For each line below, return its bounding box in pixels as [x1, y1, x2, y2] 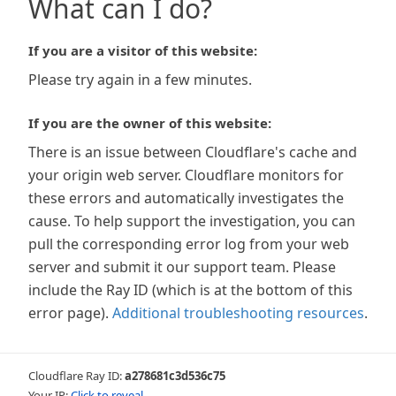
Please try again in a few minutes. [28, 70, 252, 89]
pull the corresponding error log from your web [28, 234, 349, 254]
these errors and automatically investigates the [28, 188, 344, 208]
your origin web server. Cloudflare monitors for [28, 165, 344, 185]
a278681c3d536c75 [125, 368, 225, 384]
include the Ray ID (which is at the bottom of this [28, 280, 353, 300]
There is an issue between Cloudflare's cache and [28, 142, 357, 162]
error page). [28, 303, 109, 323]
